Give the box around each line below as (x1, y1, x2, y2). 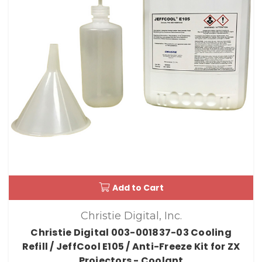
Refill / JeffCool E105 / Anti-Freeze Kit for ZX (22, 240, 240, 254)
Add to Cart (112, 181, 164, 194)
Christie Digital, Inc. (80, 209, 182, 223)
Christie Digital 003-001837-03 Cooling (30, 226, 232, 240)
